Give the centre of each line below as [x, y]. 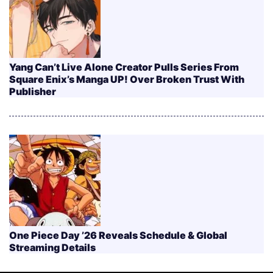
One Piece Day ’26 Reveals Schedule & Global [118, 235]
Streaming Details [52, 247]
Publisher [33, 91]
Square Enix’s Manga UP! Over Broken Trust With [127, 79]
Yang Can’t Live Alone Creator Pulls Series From [124, 67]
